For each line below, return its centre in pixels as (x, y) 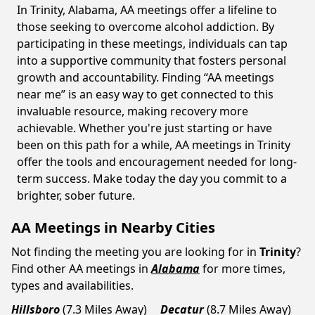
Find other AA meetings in (80, 269)
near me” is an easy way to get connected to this (145, 94)
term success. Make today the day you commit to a (152, 179)
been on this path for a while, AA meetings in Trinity (154, 145)
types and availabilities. (72, 285)
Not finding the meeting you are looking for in (134, 252)
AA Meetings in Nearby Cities (113, 227)
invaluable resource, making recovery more (133, 111)
